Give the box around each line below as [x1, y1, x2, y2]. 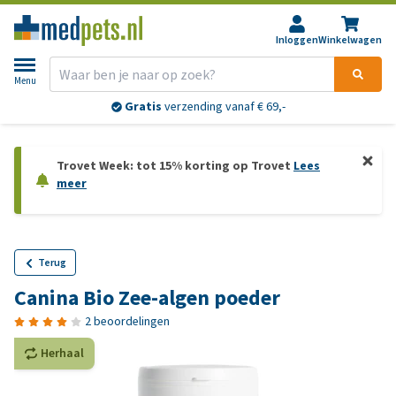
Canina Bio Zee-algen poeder [14, 284, 280, 312]
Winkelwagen [318, 33, 382, 47]
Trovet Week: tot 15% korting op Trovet [57, 157, 293, 174]
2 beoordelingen [85, 313, 170, 330]
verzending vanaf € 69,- [161, 98, 286, 116]
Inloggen [276, 33, 318, 47]
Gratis [124, 98, 162, 116]
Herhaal [41, 345, 84, 362]
